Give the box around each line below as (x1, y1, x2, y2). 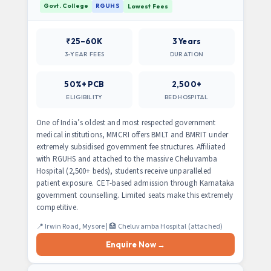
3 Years (172, 36, 201, 46)
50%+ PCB (64, 79, 105, 89)
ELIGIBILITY (66, 93, 103, 101)
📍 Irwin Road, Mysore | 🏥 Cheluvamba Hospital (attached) (36, 221, 223, 232)
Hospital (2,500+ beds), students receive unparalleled (36, 166, 211, 177)
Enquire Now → (105, 240, 166, 249)
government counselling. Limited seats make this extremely (36, 190, 233, 201)
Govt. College (44, 2, 88, 10)
